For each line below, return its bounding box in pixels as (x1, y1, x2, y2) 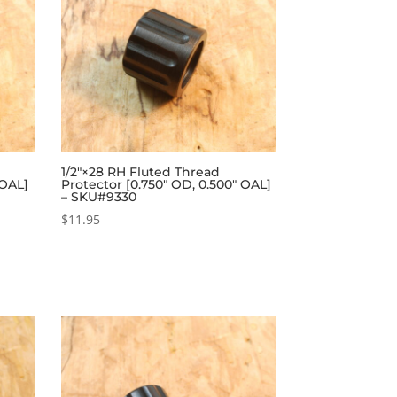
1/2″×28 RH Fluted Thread (60, 163, 220, 180)
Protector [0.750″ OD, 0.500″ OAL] (60, 175, 271, 192)
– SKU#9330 (60, 188, 136, 205)
